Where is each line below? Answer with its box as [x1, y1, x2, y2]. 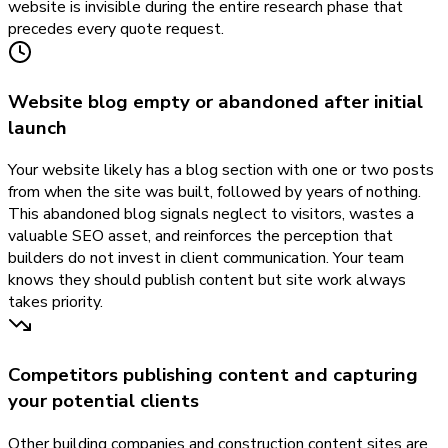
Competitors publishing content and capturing [8, 362, 418, 389]
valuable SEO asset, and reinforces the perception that [8, 225, 393, 248]
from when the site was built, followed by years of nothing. [8, 181, 421, 204]
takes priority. [8, 291, 103, 314]
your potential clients [8, 388, 199, 415]
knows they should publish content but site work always [8, 269, 406, 292]
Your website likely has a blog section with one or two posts [8, 159, 434, 182]
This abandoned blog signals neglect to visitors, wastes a [8, 203, 414, 226]
